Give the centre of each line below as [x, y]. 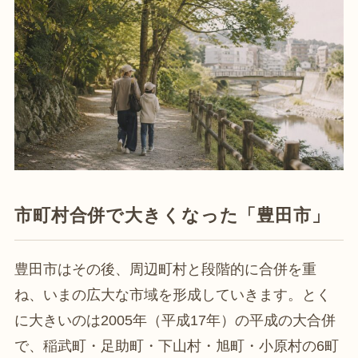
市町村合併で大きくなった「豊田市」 [172, 216]
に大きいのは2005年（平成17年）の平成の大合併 [175, 321]
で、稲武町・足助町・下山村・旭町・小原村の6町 [176, 346]
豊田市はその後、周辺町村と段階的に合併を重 [165, 270]
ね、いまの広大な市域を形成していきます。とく [172, 295]
